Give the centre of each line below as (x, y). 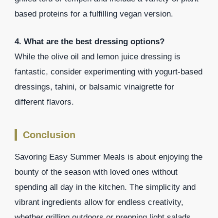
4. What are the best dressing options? (90, 41)
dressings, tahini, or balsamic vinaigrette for (94, 87)
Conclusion (49, 135)
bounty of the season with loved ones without (96, 172)
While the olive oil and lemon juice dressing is (98, 56)
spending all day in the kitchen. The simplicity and (105, 187)
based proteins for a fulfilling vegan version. (94, 14)
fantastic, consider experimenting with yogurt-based (109, 72)
